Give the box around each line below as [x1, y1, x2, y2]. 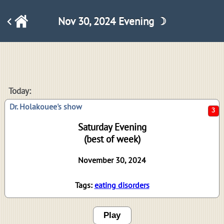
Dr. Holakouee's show [9, 101, 82, 112]
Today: [8, 85, 31, 97]
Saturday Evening [77, 121, 146, 133]
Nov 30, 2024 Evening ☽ [57, 14, 166, 28]
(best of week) [83, 133, 140, 145]
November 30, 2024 [78, 155, 146, 165]
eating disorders [94, 180, 149, 190]
